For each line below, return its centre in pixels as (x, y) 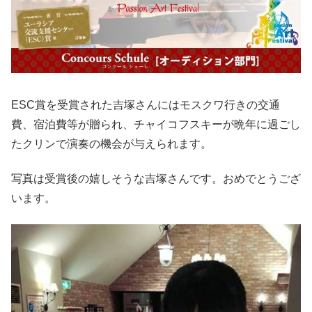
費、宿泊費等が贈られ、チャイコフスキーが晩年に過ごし (156, 124)
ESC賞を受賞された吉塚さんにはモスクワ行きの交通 (146, 104)
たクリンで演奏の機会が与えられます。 (111, 143)
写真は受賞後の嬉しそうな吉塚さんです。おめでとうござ (156, 179)
